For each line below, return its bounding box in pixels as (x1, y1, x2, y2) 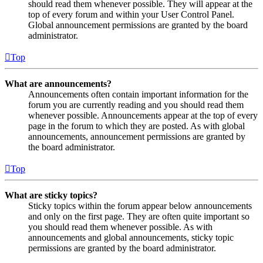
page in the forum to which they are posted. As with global (28, 120, 245, 131)
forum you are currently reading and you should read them (28, 99, 244, 110)
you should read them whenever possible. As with (28, 221, 213, 232)
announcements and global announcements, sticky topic (28, 232, 234, 242)
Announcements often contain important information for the (28, 89, 248, 99)
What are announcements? (5, 78, 112, 89)
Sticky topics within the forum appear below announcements (28, 200, 252, 211)
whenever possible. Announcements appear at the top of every (28, 110, 258, 120)
